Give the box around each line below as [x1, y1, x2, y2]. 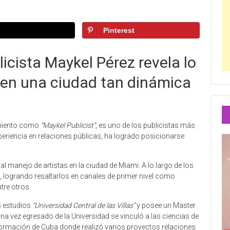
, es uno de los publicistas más [95, 121, 195, 129]
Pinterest [103, 26, 135, 34]
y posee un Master [135, 201, 196, 209]
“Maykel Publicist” [41, 121, 95, 129]
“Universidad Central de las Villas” [32, 201, 135, 209]
